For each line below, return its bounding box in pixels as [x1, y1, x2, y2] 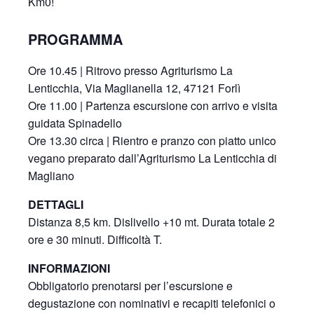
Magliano [28, 168, 74, 184]
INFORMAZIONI [28, 260, 110, 276]
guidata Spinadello [28, 115, 122, 131]
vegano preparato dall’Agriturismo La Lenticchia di [28, 150, 277, 166]
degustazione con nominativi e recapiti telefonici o [28, 295, 275, 311]
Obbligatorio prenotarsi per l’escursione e [28, 278, 233, 294]
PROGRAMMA [28, 29, 123, 49]
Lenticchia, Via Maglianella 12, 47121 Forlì [28, 80, 240, 96]
